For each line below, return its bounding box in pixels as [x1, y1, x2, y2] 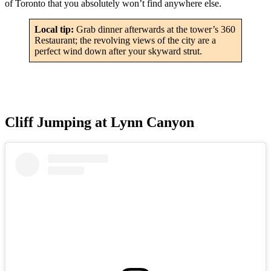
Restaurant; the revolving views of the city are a [34, 34, 216, 45]
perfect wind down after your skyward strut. [34, 45, 202, 56]
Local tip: [34, 24, 76, 34]
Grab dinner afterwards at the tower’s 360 [76, 24, 235, 34]
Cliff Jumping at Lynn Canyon [5, 114, 194, 130]
